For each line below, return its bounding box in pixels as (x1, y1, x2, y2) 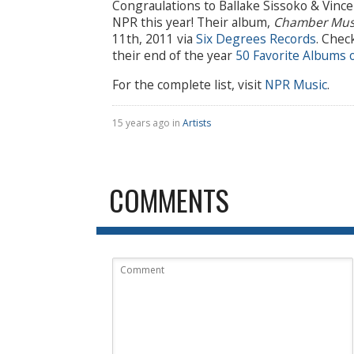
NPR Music (265, 75, 327, 93)
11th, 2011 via (112, 30, 196, 48)
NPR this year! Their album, (112, 13, 273, 32)
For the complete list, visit (112, 75, 265, 93)
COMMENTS (109, 179, 229, 221)
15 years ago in (112, 116, 183, 130)
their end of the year (112, 47, 235, 65)
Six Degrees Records (196, 30, 316, 48)
